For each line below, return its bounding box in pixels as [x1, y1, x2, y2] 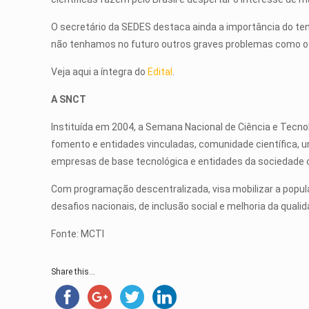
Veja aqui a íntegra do [51, 66, 148, 77]
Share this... [51, 267, 96, 277]
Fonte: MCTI [51, 228, 105, 239]
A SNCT [51, 94, 87, 105]
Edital [148, 66, 173, 77]
